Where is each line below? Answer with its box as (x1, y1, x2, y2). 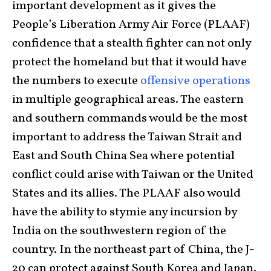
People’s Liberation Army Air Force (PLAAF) (12, 16, 250, 33)
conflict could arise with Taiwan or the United (12, 166, 253, 183)
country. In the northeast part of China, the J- (12, 241, 254, 258)
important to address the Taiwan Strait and (12, 129, 242, 146)
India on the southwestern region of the (12, 223, 226, 240)
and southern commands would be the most (12, 110, 247, 127)
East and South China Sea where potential (12, 148, 235, 165)
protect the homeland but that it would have (12, 54, 247, 71)
